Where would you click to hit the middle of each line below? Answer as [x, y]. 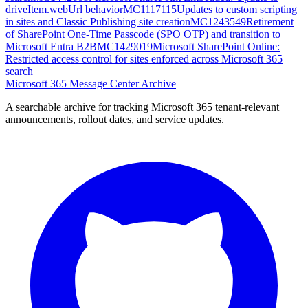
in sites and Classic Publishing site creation [98, 21]
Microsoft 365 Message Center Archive [91, 83]
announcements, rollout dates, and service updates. [115, 119]
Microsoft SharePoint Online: [216, 46]
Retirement [270, 21]
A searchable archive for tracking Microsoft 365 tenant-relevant [142, 107]
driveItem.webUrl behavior [64, 9]
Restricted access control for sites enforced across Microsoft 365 [144, 58]
